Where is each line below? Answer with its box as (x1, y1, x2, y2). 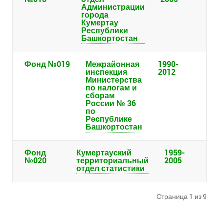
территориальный (76, 155, 149, 166)
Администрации (81, 1, 145, 13)
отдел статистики (76, 163, 145, 174)
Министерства (86, 74, 142, 86)
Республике (86, 113, 132, 125)
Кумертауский (76, 147, 131, 158)
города (81, 9, 109, 21)
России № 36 (86, 98, 136, 109)
